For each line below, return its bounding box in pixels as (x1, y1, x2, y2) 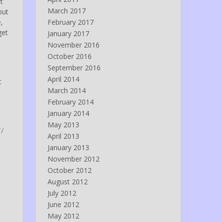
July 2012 (47, 188, 76, 198)
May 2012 (47, 211, 79, 221)
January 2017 (47, 29, 89, 39)
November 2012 (47, 154, 100, 164)
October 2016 (47, 52, 92, 61)
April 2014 (47, 74, 79, 84)
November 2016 (47, 40, 100, 50)
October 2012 (47, 166, 92, 175)
